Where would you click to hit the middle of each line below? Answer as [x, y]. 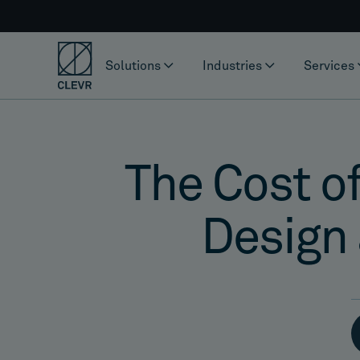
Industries [232, 65]
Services [329, 65]
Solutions [133, 65]
